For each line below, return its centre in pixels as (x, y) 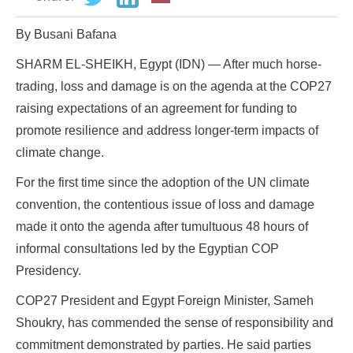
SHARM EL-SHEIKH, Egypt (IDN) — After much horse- (169, 64)
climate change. (60, 152)
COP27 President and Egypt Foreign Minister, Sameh (165, 300)
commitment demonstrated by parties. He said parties (163, 344)
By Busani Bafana (66, 34)
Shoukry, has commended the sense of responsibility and (175, 322)
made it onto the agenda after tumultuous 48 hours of (162, 226)
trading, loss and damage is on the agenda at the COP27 (174, 86)
